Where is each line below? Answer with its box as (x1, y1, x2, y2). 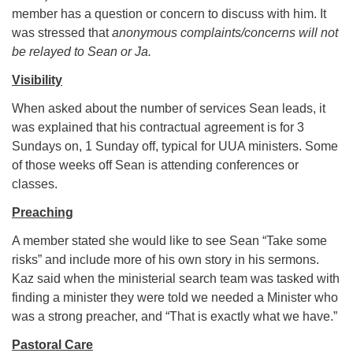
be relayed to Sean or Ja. (12, 45, 151, 58)
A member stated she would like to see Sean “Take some (12, 234, 327, 247)
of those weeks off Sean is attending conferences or (12, 158, 299, 172)
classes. (12, 177, 58, 191)
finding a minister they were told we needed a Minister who (12, 291, 338, 304)
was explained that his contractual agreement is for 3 (12, 121, 304, 134)
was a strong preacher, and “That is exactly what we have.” (12, 310, 337, 323)
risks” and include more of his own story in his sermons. (12, 253, 319, 266)
